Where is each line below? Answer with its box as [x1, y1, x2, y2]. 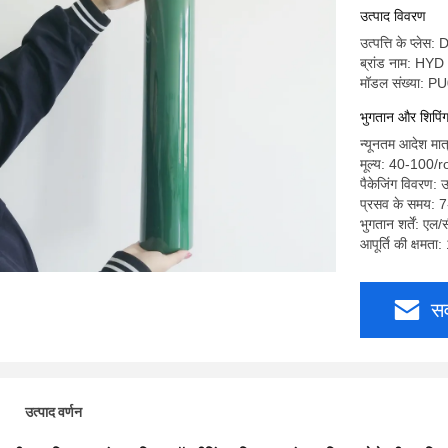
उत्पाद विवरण [360, 8, 426, 24]
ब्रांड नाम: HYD [360, 55, 444, 71]
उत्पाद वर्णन [25, 404, 82, 420]
